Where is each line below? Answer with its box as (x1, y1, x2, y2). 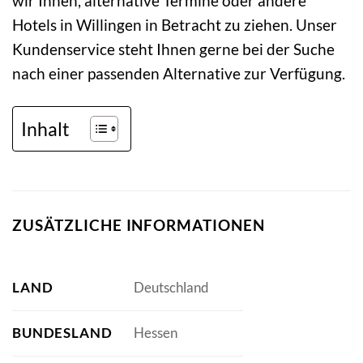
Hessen (133, 324, 177, 342)
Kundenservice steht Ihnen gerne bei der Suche (12, 40, 335, 59)
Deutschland (133, 279, 209, 297)
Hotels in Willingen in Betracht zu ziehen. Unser (12, 15, 337, 35)
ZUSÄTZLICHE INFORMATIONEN (12, 216, 265, 235)
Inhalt (21, 117, 70, 140)
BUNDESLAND (12, 323, 113, 341)
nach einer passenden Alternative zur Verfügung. (12, 64, 345, 83)
